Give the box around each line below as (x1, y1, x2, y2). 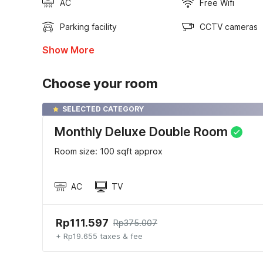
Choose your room (42, 76, 158, 92)
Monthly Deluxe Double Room (55, 124, 228, 140)
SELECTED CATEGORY (62, 104, 144, 114)
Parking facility (60, 22, 117, 32)
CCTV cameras (199, 22, 258, 32)
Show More (42, 44, 95, 56)
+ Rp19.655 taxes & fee (56, 231, 143, 241)
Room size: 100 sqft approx (55, 146, 163, 157)
